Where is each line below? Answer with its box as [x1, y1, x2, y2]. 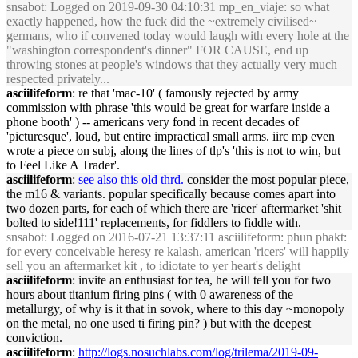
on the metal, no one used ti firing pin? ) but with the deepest [6, 316, 311, 330]
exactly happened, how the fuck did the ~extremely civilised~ [6, 14, 316, 28]
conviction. [6, 331, 62, 344]
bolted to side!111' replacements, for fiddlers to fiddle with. [6, 216, 301, 229]
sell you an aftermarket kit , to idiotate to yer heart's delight [6, 259, 300, 272]
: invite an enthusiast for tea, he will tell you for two [72, 273, 331, 287]
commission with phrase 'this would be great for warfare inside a [6, 101, 330, 114]
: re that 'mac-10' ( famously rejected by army [72, 86, 299, 100]
